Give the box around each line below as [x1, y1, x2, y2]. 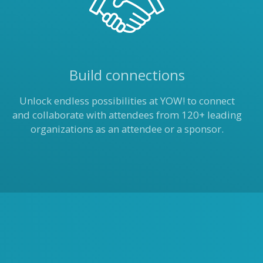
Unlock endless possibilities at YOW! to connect [19, 94, 235, 107]
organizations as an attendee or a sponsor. [30, 122, 224, 136]
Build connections [69, 65, 185, 85]
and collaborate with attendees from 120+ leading [12, 108, 242, 122]
